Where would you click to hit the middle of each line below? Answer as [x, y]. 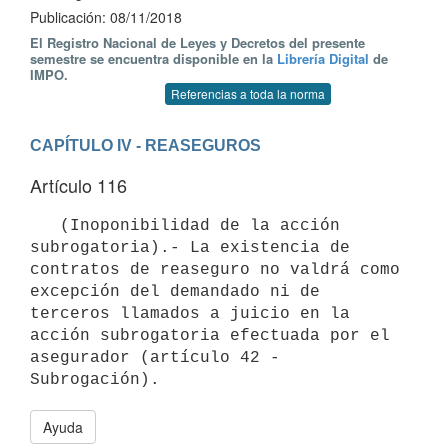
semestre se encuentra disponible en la [153, 58]
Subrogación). [95, 379]
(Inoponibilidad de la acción [45, 225]
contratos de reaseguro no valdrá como [215, 269]
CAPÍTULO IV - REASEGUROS [145, 145]
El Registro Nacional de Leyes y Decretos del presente [197, 42]
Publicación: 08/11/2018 [106, 17]
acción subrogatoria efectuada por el [210, 335]
